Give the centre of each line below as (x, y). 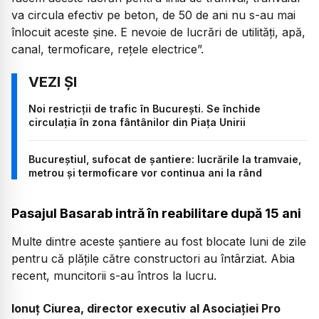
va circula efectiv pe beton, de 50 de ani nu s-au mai (153, 15)
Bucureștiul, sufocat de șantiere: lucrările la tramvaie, (165, 159)
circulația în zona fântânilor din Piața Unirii (137, 122)
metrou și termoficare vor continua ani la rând (145, 173)
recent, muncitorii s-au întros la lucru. (114, 275)
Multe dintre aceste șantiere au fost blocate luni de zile (159, 241)
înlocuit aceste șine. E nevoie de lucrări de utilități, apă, (158, 32)
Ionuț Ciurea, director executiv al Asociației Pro (146, 309)
